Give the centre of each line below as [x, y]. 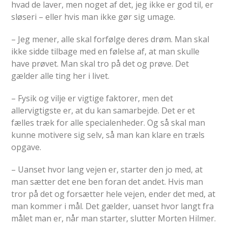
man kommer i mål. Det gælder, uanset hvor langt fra [113, 206]
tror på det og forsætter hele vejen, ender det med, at [113, 194]
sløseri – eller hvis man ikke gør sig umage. [93, 17]
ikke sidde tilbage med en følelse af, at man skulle [106, 51]
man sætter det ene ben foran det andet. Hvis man [107, 181]
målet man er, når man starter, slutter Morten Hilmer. [114, 218]
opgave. [26, 147]
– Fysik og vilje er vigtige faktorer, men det [92, 98]
